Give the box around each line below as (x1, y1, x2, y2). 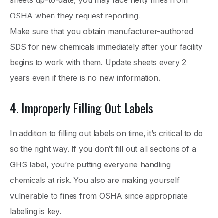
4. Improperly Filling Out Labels (10, 98, 153, 117)
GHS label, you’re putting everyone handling (10, 159, 171, 169)
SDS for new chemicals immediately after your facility (10, 41, 202, 52)
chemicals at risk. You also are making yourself (10, 175, 180, 185)
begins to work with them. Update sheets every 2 (10, 57, 186, 67)
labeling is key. (10, 206, 61, 216)
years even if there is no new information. (10, 73, 160, 83)
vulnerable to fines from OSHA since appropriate (10, 190, 188, 200)
